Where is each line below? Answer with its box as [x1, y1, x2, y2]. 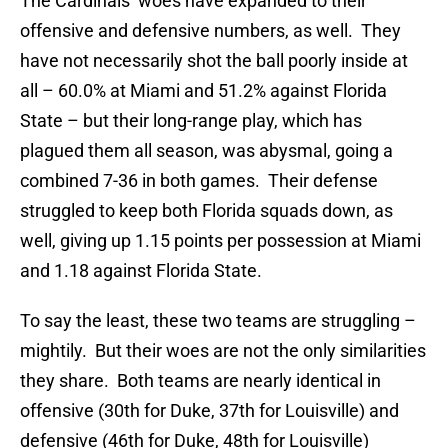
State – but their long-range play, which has [20, 110, 362, 132]
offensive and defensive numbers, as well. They [20, 20, 401, 42]
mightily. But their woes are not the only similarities [20, 340, 426, 362]
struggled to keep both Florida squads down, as [20, 200, 393, 222]
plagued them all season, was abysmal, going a [20, 140, 393, 162]
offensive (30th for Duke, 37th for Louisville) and [20, 400, 399, 422]
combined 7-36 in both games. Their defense [20, 170, 378, 192]
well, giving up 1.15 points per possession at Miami [20, 230, 421, 252]
